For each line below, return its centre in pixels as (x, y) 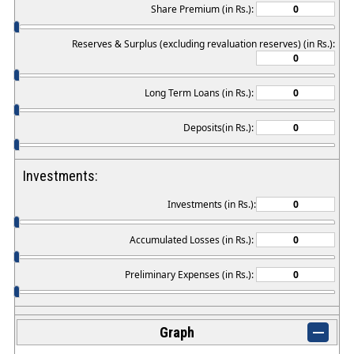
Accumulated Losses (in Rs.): (193, 239)
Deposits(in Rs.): (220, 128)
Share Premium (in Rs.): (203, 9)
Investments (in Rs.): (212, 205)
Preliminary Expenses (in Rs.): (190, 274)
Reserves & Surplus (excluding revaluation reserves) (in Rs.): (203, 43)
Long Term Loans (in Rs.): (200, 92)
